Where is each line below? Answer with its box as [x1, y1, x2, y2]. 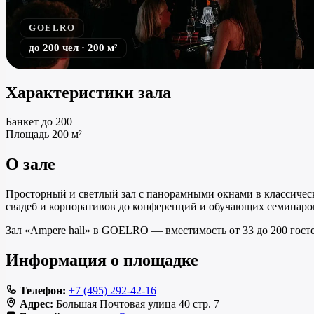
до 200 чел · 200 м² [29, 41, 118, 53]
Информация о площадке [6, 251, 198, 270]
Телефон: [20, 285, 66, 297]
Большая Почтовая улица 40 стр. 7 [53, 298, 219, 310]
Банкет [6, 116, 39, 128]
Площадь [6, 128, 49, 141]
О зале [6, 155, 55, 174]
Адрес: [20, 298, 53, 310]
